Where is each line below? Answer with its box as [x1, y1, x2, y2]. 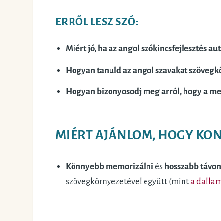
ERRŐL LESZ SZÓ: [55, 16, 140, 28]
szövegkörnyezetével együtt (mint [65, 176, 190, 186]
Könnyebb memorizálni [65, 161, 153, 171]
